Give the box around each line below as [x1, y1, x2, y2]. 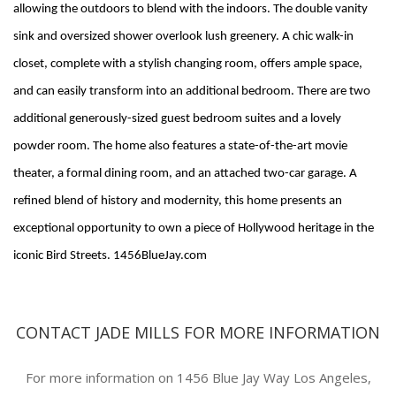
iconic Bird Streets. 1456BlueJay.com [13, 249, 207, 263]
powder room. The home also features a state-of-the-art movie [13, 140, 347, 153]
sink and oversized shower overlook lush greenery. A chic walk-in [13, 30, 354, 43]
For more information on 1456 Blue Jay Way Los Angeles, [25, 369, 371, 386]
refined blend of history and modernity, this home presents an [13, 194, 342, 208]
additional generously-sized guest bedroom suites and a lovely [13, 112, 341, 126]
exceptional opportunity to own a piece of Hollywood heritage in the [13, 222, 374, 235]
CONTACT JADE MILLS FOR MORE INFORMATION [16, 322, 380, 343]
